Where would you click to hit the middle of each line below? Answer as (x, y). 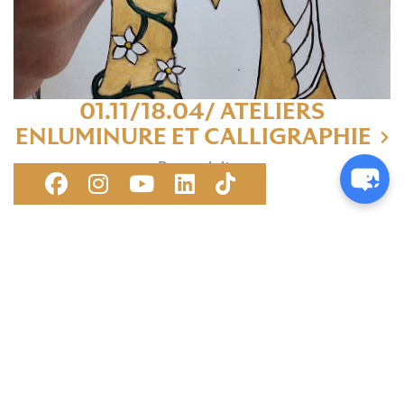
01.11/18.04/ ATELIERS (202, 111)
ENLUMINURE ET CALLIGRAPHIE (193, 136)
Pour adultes (202, 166)
